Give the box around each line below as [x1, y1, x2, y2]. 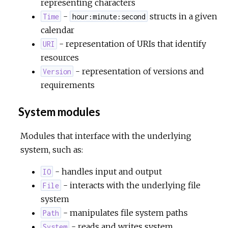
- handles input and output [53, 166, 162, 177]
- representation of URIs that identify [57, 38, 207, 49]
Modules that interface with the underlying [20, 130, 191, 141]
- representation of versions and [73, 66, 205, 76]
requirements [41, 79, 95, 90]
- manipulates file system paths [61, 207, 188, 218]
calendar [41, 24, 74, 35]
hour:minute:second [72, 12, 146, 21]
